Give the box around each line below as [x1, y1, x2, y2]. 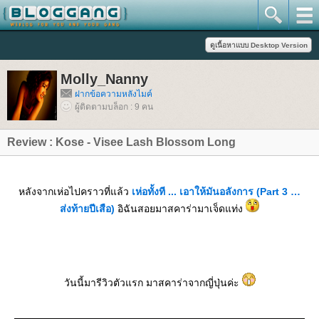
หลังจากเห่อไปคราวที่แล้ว [19, 186, 132, 197]
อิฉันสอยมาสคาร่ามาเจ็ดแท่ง [117, 203, 246, 214]
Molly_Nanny [61, 71, 148, 87]
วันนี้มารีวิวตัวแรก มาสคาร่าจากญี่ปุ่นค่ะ [63, 277, 242, 288]
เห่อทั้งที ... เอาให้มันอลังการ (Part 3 [132, 186, 300, 197]
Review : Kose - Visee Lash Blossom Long [7, 136, 236, 148]
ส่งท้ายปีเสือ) [60, 203, 117, 214]
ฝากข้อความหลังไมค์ [75, 89, 152, 99]
